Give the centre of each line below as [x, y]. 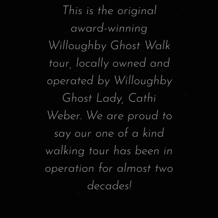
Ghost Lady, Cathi [109, 99]
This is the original [109, 11]
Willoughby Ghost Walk [109, 46]
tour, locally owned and [109, 64]
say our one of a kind [109, 134]
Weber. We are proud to [109, 116]
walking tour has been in [109, 151]
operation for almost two [109, 169]
